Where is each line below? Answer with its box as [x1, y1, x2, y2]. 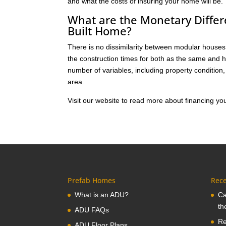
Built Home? [68, 23, 132, 39]
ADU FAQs [75, 205, 109, 214]
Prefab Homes [68, 175, 116, 185]
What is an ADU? [75, 190, 129, 199]
